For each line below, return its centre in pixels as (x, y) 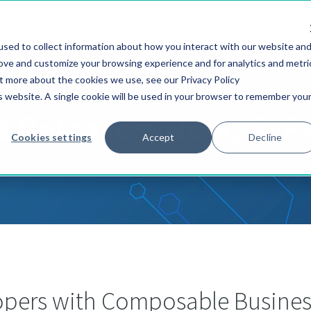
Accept (158, 137)
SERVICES (155, 24)
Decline (266, 137)
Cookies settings (52, 137)
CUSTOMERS (243, 24)
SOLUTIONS (69, 24)
